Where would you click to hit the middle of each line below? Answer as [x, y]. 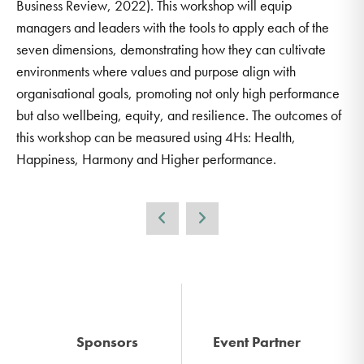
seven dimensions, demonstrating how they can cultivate [171, 49]
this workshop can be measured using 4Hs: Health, [156, 136]
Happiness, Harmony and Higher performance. [146, 158]
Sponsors [107, 341]
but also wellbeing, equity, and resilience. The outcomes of [179, 115]
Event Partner [257, 341]
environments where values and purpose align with [156, 71]
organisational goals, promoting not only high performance [178, 93]
